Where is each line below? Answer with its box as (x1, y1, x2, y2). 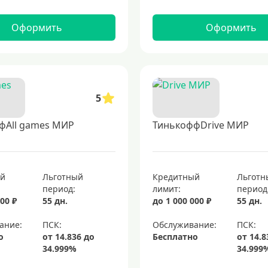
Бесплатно (152, 231, 198, 242)
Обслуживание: (152, 219, 217, 230)
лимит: (152, 183, 181, 194)
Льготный (42, 171, 84, 182)
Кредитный (152, 171, 200, 182)
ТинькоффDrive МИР (152, 118, 249, 132)
